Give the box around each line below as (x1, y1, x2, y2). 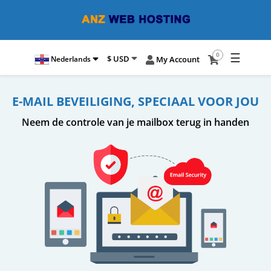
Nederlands (48, 53, 91, 64)
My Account (154, 53, 200, 65)
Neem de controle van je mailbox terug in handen (22, 116, 249, 129)
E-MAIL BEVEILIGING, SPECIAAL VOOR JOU (12, 93, 259, 110)
